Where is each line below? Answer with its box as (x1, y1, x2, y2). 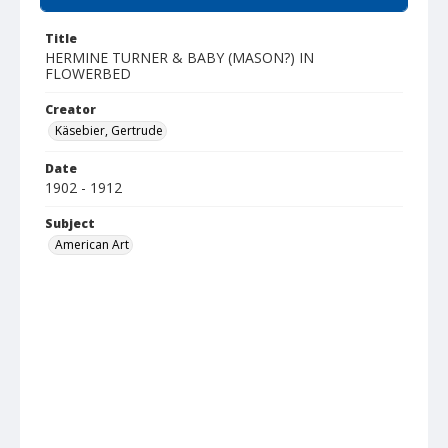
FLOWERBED (45, 64, 131, 83)
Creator (45, 101, 96, 118)
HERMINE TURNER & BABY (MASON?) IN (45, 48, 314, 67)
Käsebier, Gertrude (55, 122, 163, 139)
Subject (45, 215, 95, 232)
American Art (55, 236, 129, 253)
